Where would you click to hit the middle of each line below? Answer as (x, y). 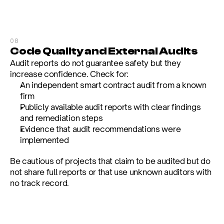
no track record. (39, 183)
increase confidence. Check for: (69, 74)
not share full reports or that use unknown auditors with (111, 172)
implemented (44, 140)
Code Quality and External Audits (104, 51)
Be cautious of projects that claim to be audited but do (110, 161)
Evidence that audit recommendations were (100, 129)
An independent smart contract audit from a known (113, 85)
